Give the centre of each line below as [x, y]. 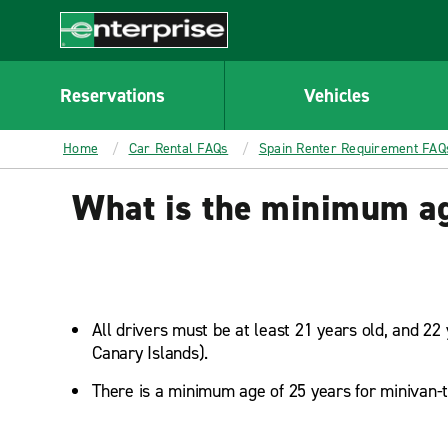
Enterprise [96, 58]
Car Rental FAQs [178, 148]
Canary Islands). [150, 353]
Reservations [112, 95]
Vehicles [336, 95]
